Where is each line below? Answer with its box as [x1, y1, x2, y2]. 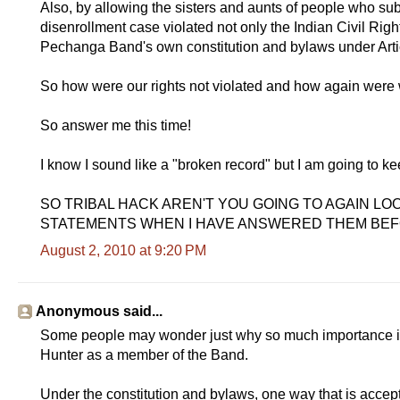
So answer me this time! [40, 117, 191, 133]
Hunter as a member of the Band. [40, 346, 248, 362]
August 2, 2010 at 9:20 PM [40, 242, 206, 258]
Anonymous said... [36, 303, 162, 319]
